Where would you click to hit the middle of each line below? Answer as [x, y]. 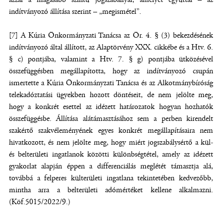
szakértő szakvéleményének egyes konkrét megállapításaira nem [111, 131]
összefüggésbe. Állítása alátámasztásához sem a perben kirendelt [111, 119]
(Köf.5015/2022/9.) [40, 202]
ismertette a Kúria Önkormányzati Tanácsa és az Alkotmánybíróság [111, 83]
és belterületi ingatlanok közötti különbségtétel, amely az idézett [111, 154]
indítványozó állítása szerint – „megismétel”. [75, 12]
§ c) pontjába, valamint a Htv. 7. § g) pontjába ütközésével [111, 59]
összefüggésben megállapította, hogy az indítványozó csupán [111, 71]
